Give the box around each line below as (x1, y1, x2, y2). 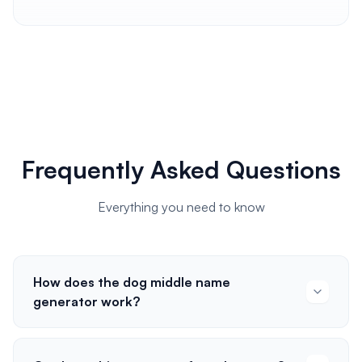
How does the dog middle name (33, 274, 230, 290)
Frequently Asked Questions (21, 154, 341, 184)
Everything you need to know (97, 199, 265, 215)
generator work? (33, 293, 140, 309)
